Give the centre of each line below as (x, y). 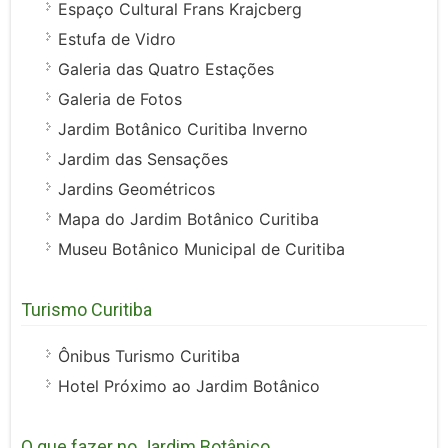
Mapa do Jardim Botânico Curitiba (189, 219)
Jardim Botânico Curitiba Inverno (183, 129)
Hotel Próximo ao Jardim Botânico (189, 386)
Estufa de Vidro (117, 39)
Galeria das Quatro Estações (166, 69)
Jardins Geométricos (137, 189)
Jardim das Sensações (143, 159)
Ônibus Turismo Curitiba (149, 356)
